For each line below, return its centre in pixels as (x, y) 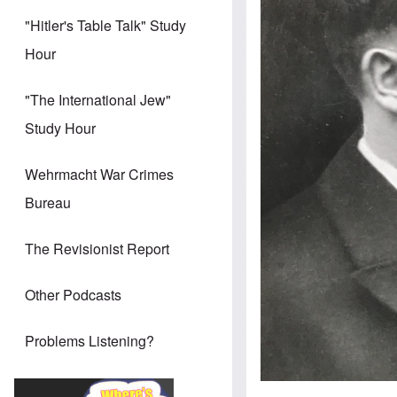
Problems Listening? (90, 341)
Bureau (48, 203)
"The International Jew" (98, 100)
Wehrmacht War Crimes (99, 175)
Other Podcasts (73, 295)
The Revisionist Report (97, 249)
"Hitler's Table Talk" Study (105, 26)
